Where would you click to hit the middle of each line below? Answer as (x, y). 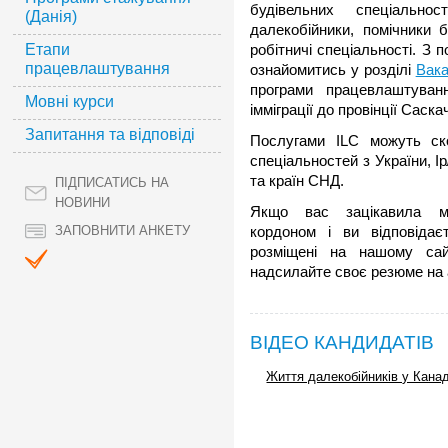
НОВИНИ (82, 203)
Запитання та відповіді (110, 134)
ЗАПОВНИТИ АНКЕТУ (122, 231)
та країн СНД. (297, 180)
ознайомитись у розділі (333, 69)
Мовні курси (69, 101)
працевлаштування (97, 68)
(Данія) (51, 16)
